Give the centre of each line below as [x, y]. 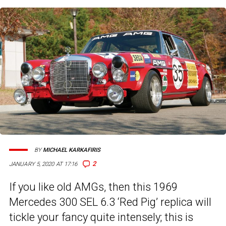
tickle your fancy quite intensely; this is [101, 217]
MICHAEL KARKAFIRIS [72, 150]
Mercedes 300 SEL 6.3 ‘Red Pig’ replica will [110, 202]
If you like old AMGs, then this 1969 [93, 187]
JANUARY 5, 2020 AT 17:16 [43, 164]
